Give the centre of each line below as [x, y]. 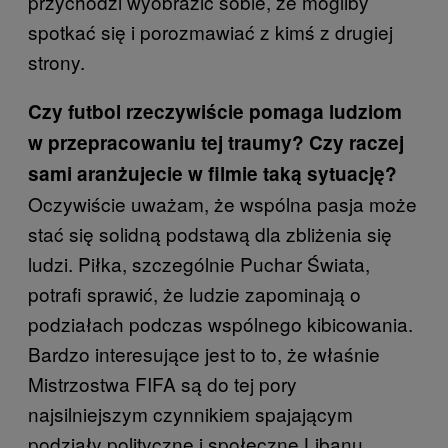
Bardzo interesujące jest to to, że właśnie [204, 354]
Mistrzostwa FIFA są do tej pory [162, 384]
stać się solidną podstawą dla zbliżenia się [210, 234]
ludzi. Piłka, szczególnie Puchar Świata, [199, 264]
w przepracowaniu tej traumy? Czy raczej [216, 143]
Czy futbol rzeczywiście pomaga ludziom [215, 112]
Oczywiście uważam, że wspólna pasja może [222, 204]
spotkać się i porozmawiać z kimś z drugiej [210, 32]
